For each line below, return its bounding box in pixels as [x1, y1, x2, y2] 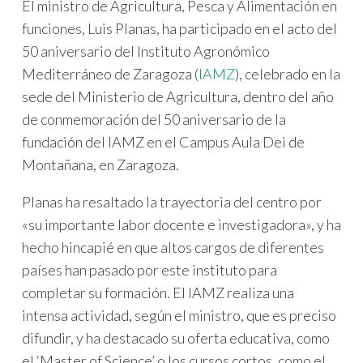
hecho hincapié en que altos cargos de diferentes [22, 237, 324, 256]
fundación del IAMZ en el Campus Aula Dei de [22, 132, 305, 151]
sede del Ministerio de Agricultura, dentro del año [22, 87, 334, 105]
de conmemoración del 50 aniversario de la [22, 109, 286, 128]
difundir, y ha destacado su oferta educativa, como [22, 328, 330, 347]
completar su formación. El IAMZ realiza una [22, 283, 294, 301]
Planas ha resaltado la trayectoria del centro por [22, 192, 322, 211]
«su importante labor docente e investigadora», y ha [22, 215, 341, 233]
